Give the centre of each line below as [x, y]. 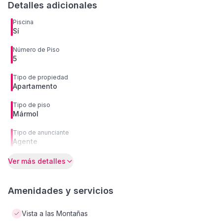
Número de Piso [36, 50]
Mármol [26, 114]
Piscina [23, 22]
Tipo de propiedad [40, 77]
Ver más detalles [37, 161]
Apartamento [35, 86]
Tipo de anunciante [41, 132]
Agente [25, 141]
